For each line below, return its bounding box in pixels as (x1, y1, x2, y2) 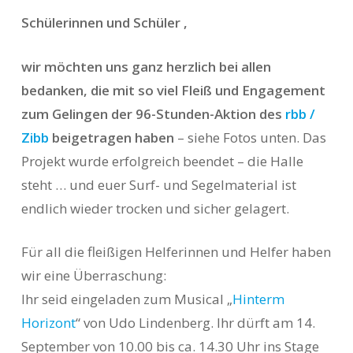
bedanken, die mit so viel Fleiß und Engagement (20, 80, 325, 99)
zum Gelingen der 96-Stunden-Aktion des (20, 104, 285, 123)
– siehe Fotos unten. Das (173, 128, 326, 147)
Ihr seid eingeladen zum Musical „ (20, 290, 232, 308)
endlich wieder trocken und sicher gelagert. (20, 199, 289, 217)
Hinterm (232, 290, 284, 308)
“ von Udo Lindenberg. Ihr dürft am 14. (75, 314, 315, 332)
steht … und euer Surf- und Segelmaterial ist (20, 175, 296, 194)
